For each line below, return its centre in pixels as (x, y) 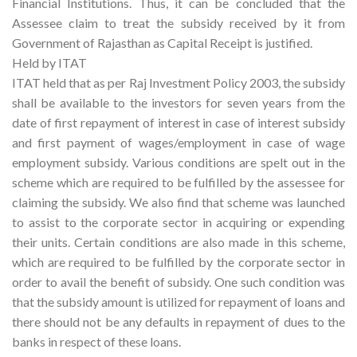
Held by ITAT (49, 63)
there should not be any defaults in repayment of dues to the (178, 322)
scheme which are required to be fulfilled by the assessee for (178, 182)
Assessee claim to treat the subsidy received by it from (178, 23)
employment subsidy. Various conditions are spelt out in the (178, 163)
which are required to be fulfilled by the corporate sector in (178, 262)
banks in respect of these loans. (96, 342)
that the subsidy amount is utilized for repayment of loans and (178, 302)
